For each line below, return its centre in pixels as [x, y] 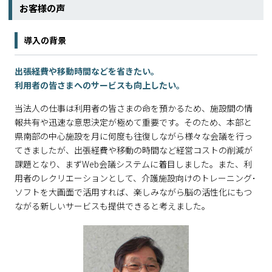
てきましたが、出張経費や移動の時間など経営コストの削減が [134, 150]
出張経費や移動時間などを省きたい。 [87, 71]
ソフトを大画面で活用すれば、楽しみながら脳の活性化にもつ [133, 192]
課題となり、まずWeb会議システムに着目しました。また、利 [133, 164]
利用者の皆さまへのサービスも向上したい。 [100, 85]
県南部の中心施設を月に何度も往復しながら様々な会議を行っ [134, 136]
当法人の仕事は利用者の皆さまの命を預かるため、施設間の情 [134, 108]
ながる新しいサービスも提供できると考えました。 [112, 206]
